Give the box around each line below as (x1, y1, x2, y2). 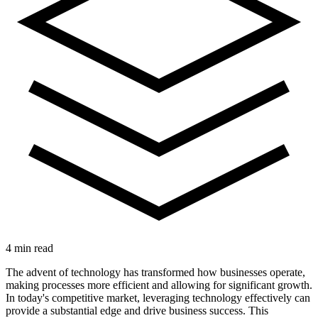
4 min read (6, 241, 53, 254)
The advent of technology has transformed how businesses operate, (6, 265, 305, 278)
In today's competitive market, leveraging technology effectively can (6, 291, 310, 304)
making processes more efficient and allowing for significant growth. (6, 278, 312, 291)
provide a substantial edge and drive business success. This (6, 304, 268, 317)
